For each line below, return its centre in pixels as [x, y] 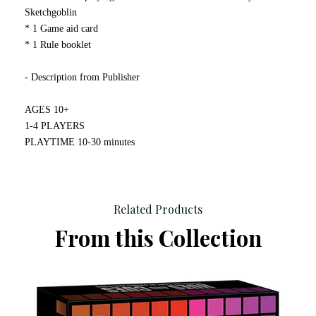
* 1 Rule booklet [58, 44]
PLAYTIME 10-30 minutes [80, 142]
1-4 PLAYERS [55, 126]
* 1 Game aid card [61, 28]
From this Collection [158, 237]
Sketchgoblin [51, 12]
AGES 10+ [47, 109]
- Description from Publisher [82, 77]
